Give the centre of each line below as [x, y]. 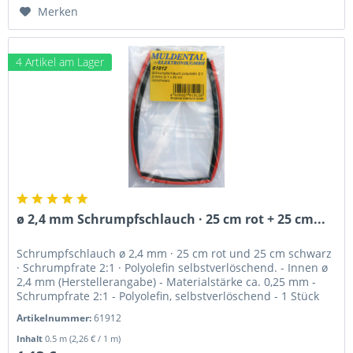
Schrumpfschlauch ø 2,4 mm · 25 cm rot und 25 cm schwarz [175, 253]
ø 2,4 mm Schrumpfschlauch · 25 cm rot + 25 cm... [171, 219]
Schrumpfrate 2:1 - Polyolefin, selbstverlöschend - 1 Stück [168, 295]
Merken [58, 11]
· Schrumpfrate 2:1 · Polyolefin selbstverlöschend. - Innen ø [173, 267]
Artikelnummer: [56, 318]
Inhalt [31, 338]
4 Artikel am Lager [60, 61]
